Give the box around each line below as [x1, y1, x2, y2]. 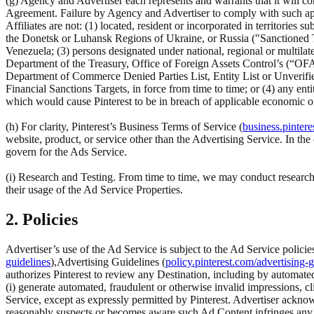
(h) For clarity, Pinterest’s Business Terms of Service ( [6, 120, 243, 132]
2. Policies [6, 210, 78, 228]
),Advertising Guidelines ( [50, 255, 165, 268]
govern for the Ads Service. [6, 145, 127, 158]
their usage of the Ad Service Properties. [6, 183, 183, 196]
